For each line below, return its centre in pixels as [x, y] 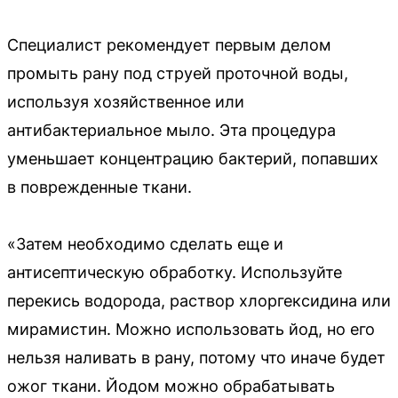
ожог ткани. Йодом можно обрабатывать [171, 386]
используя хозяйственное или [126, 101]
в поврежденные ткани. [99, 187]
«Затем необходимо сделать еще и [145, 243]
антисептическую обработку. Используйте [175, 272]
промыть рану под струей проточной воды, [178, 73]
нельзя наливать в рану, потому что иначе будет [196, 357]
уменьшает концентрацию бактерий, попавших [193, 158]
